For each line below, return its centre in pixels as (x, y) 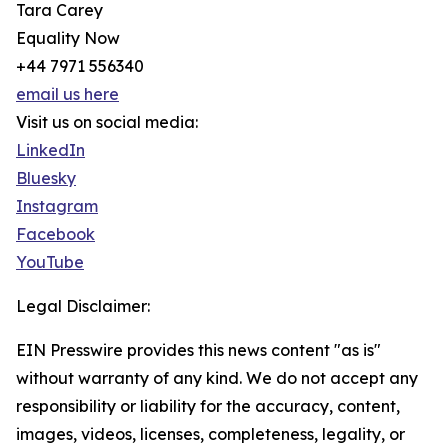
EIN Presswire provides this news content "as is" (198, 350)
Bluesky (46, 178)
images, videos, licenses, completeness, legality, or (210, 434)
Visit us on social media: (107, 122)
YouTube (50, 262)
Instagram (57, 206)
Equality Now (68, 38)
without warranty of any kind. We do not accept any (217, 378)
